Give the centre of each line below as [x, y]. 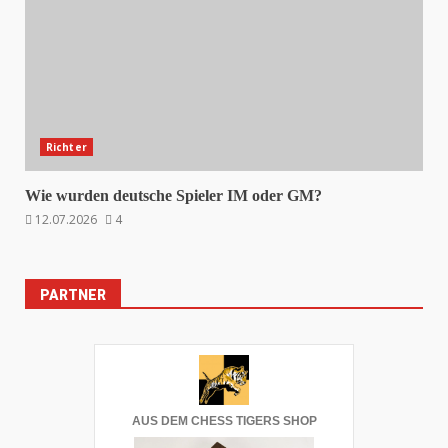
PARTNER [73, 295]
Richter [66, 147]
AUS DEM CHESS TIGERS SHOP [224, 421]
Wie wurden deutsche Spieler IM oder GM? [173, 195]
